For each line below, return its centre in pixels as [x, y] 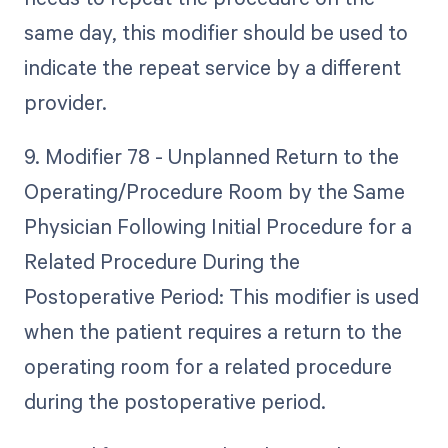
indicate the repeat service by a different [212, 66]
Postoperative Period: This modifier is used [221, 295]
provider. [65, 101]
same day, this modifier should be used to [215, 31]
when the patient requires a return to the [212, 330]
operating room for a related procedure [207, 365]
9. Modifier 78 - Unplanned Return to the [211, 155]
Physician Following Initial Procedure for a [217, 225]
